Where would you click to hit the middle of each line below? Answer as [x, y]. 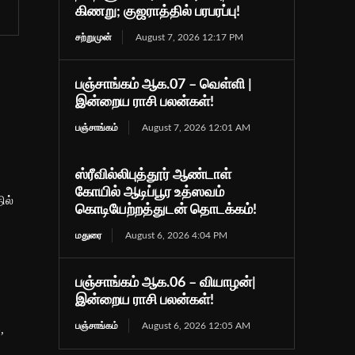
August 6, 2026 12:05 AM [197, 325]
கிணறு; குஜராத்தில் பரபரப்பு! [158, 11]
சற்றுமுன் [94, 37]
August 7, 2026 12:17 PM [190, 37]
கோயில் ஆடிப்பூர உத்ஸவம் [150, 192]
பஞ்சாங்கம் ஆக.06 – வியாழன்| [166, 282]
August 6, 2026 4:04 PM [177, 235]
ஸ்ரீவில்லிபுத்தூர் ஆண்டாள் [154, 175]
